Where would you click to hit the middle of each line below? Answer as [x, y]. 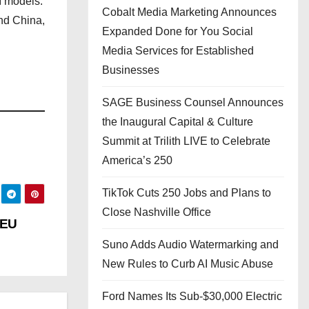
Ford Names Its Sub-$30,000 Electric [192, 296]
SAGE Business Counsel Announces [193, 102]
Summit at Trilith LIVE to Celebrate [186, 141]
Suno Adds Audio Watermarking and [190, 245]
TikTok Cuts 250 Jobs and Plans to [187, 193]
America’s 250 [137, 160]
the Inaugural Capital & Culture [178, 122]
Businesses [131, 70]
